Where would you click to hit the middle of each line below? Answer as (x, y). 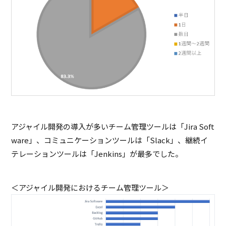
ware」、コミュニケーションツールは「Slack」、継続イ (110, 140)
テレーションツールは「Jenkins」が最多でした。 (97, 153)
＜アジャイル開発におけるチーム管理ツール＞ (90, 187)
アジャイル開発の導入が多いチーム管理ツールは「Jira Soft (113, 126)
